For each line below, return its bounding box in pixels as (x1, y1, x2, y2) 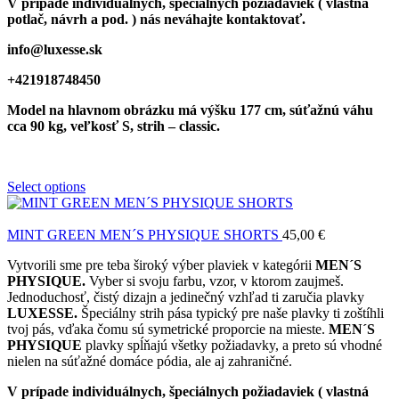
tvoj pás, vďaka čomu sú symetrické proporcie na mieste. (7, 322, 329, 338)
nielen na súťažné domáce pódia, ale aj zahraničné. (7, 354, 292, 370)
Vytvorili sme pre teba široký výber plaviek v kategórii (7, 257, 315, 273)
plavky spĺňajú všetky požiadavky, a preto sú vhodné (82, 338, 382, 354)
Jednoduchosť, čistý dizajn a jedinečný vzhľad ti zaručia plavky (7, 289, 364, 305)
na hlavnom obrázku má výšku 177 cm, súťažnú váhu (49, 102, 373, 118)
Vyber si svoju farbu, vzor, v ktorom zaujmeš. (85, 273, 344, 289)
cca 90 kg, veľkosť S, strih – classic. (7, 118, 220, 134)
